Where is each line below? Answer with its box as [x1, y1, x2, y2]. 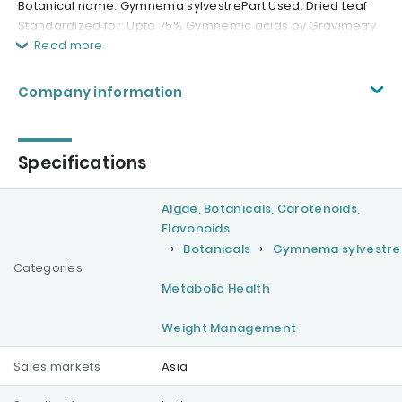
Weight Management [162, 319, 297, 337]
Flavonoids [162, 220, 230, 238]
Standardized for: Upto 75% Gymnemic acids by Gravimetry [18, 17, 377, 35]
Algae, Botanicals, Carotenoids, [162, 200, 361, 218]
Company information [18, 83, 183, 102]
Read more [34, 37, 103, 55]
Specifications [18, 151, 148, 176]
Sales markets [13, 358, 100, 376]
